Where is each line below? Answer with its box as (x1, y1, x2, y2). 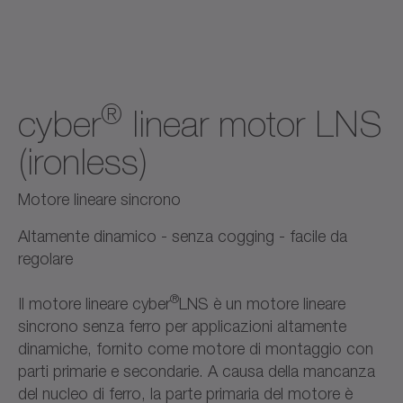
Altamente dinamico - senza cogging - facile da (18, 226, 347, 246)
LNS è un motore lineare (179, 293, 345, 313)
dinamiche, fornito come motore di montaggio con (18, 338, 373, 358)
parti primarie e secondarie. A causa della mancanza (18, 361, 375, 381)
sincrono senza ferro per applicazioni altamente (18, 316, 346, 336)
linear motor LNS (122, 103, 382, 145)
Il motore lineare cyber (18, 293, 170, 313)
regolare (18, 248, 73, 268)
